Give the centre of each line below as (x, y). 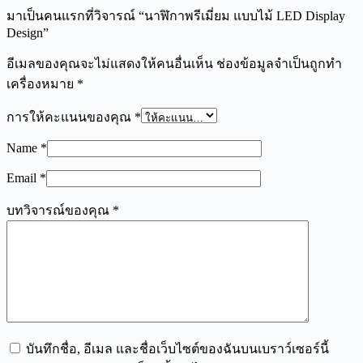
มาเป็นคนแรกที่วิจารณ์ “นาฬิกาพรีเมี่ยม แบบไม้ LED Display (176, 16)
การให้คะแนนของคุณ (70, 117)
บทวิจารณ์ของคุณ (60, 211)
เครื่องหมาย (42, 84)
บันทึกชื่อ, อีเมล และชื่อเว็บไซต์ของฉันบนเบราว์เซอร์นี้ (177, 349)
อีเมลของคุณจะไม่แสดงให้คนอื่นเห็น (110, 64)
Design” (28, 33)
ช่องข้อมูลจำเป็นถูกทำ (279, 64)
